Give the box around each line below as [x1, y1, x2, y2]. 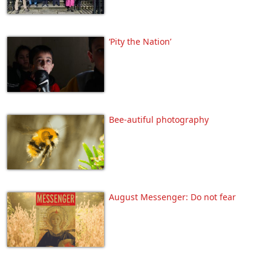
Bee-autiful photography [109, 113, 209, 125]
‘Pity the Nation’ [109, 36, 171, 48]
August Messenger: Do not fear [109, 191, 236, 203]
